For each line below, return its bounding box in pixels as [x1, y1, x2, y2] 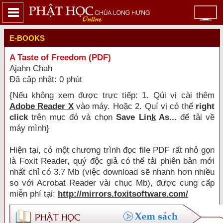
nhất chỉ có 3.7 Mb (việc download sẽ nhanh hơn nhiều [9, 167, 215, 177]
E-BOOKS [9, 34, 45, 42]
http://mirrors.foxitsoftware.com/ [58, 189, 188, 199]
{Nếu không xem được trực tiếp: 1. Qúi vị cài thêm [9, 91, 215, 100]
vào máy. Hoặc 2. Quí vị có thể [73, 102, 196, 111]
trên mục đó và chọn [28, 112, 116, 122]
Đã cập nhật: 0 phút [9, 75, 82, 84]
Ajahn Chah [9, 64, 52, 73]
